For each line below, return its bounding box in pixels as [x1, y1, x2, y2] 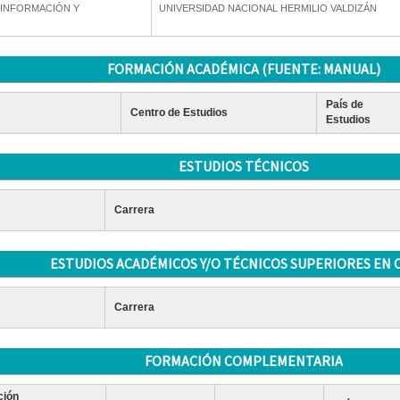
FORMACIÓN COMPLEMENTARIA [144, 352, 343, 370]
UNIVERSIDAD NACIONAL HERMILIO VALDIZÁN [158, 3, 377, 13]
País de [325, 98, 363, 111]
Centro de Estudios [129, 106, 228, 119]
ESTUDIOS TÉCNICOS [178, 157, 309, 175]
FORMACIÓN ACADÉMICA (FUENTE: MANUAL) [106, 60, 380, 78]
